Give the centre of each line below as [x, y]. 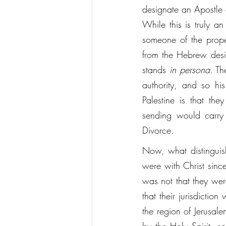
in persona [189, 70]
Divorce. [160, 130]
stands [156, 70]
